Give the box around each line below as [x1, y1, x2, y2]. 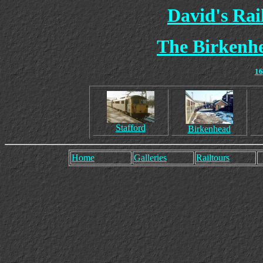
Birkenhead [187, 124, 231, 134]
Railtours [196, 153, 230, 163]
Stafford [115, 123, 146, 133]
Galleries [134, 153, 167, 163]
